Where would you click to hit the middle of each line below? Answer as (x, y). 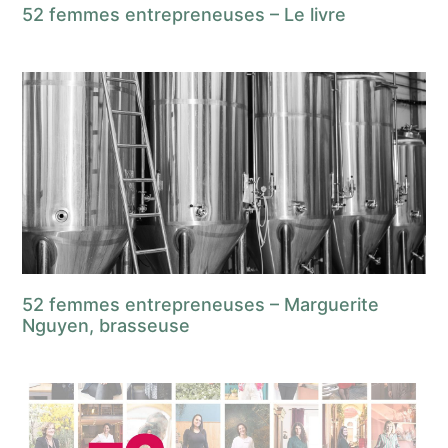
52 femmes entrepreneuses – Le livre (184, 15)
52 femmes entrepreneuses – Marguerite (201, 304)
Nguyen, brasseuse (106, 325)
